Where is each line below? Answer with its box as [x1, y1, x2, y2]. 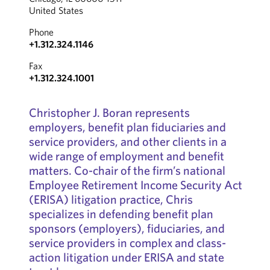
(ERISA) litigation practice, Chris [28, 192, 193, 207]
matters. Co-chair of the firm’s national [28, 163, 225, 178]
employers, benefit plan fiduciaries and [28, 119, 226, 134]
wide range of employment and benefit [28, 148, 224, 163]
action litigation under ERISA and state [28, 250, 224, 265]
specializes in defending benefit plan [28, 206, 213, 221]
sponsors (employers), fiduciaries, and [28, 221, 225, 236]
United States [28, 4, 83, 16]
